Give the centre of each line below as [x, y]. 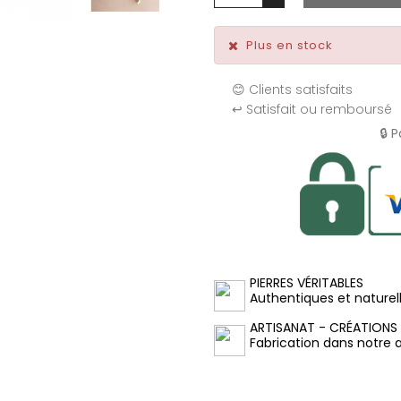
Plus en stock [290, 45]
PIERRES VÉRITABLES [307, 283]
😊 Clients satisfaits [292, 89]
